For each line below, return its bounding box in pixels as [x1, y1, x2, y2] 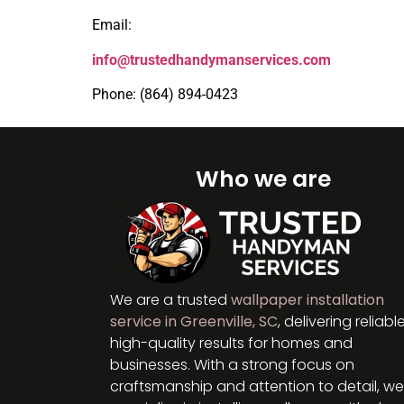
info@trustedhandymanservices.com [92, 50, 331, 69]
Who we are [195, 163, 331, 196]
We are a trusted [110, 289, 231, 311]
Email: [92, 16, 132, 34]
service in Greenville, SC [110, 311, 278, 333]
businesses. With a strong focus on [110, 354, 354, 376]
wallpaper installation [231, 289, 384, 311]
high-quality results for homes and [110, 333, 353, 354]
